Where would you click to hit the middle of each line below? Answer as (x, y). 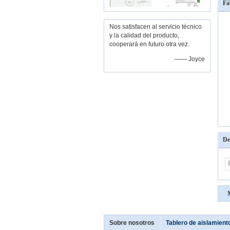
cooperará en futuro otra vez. (149, 44)
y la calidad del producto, (144, 35)
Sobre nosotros (132, 223)
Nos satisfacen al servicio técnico (156, 27)
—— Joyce (190, 59)
